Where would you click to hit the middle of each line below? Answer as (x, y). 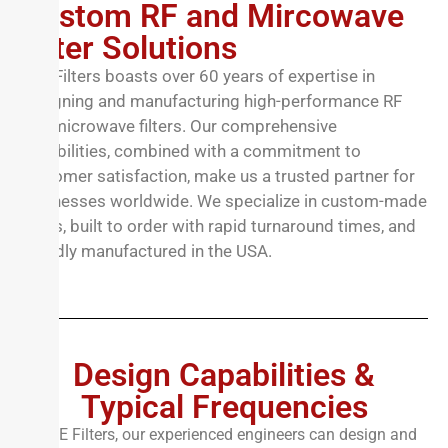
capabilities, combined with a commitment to (190, 150)
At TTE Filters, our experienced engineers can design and (218, 435)
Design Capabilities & (224, 375)
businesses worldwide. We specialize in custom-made (223, 200)
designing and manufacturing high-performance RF (211, 100)
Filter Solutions (128, 47)
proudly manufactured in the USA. (146, 250)
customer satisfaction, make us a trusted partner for (217, 175)
